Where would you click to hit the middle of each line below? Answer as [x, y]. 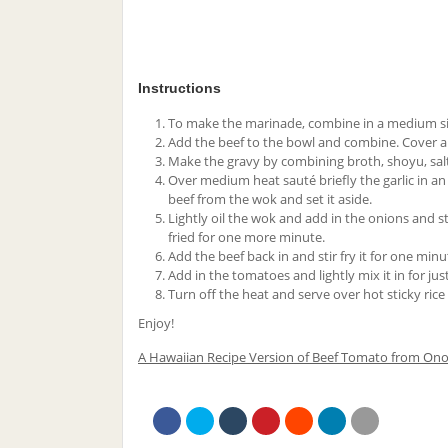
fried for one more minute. [246, 236]
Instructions [179, 87]
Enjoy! [156, 322]
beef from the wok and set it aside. [270, 198]
